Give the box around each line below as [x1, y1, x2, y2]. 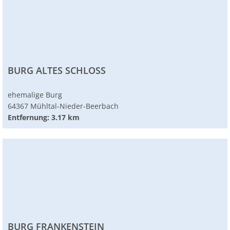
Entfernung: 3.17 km [8, 112, 80, 123]
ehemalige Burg [8, 90, 62, 100]
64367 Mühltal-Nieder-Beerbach [8, 101, 119, 111]
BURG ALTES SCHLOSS [8, 64, 106, 77]
